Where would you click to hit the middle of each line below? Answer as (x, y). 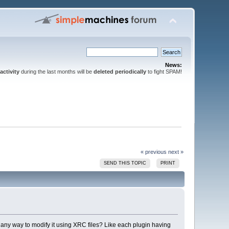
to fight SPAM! (164, 72)
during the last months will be (56, 72)
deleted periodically (120, 72)
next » (176, 152)
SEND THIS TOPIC (125, 163)
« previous (153, 152)
